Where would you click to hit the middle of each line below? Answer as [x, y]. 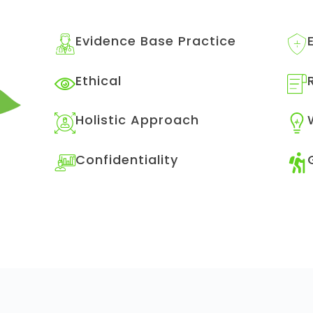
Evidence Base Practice [155, 41]
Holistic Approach [137, 120]
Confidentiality [126, 159]
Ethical [98, 80]
